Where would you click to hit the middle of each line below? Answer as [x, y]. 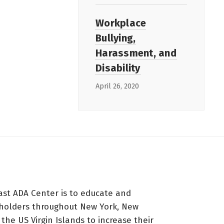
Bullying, [116, 38]
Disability [118, 68]
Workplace [121, 23]
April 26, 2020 [117, 86]
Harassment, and [136, 53]
